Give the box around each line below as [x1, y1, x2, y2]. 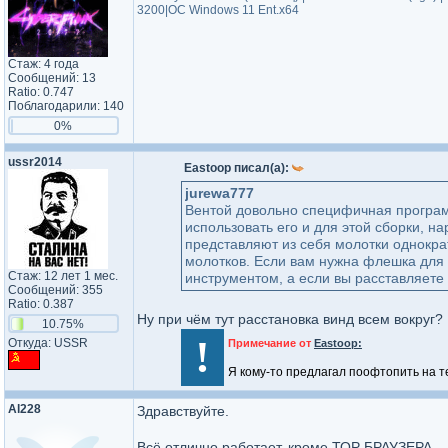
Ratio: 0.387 [8, 297, 74, 311]
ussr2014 [8, 155, 62, 169]
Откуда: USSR [8, 336, 88, 350]
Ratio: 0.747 [8, 85, 74, 99]
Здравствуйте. [137, 403, 229, 419]
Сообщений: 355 [8, 283, 103, 297]
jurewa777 [185, 185, 254, 201]
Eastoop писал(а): [184, 161, 292, 175]
